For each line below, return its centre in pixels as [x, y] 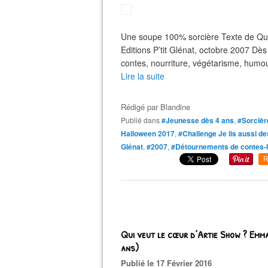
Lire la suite [143, 76]
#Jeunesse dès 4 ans [198, 120]
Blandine [175, 107]
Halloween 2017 [148, 133]
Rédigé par [141, 107]
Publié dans [143, 120]
